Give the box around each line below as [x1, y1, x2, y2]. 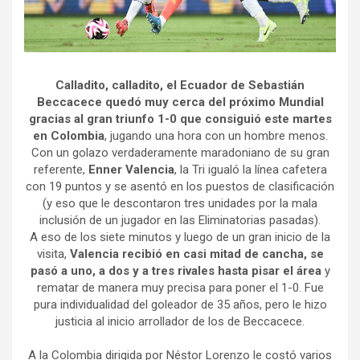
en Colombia [32, 128, 104, 143]
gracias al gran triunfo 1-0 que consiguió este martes [28, 111, 332, 126]
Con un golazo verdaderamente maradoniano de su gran [31, 145, 329, 160]
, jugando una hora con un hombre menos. [104, 128, 328, 143]
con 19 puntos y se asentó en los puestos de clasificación [26, 178, 334, 194]
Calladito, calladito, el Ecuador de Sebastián [55, 77, 305, 92]
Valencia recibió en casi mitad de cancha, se [69, 246, 324, 261]
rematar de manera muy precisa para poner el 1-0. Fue [36, 280, 324, 295]
